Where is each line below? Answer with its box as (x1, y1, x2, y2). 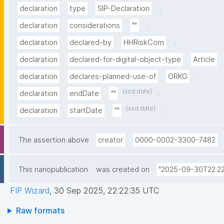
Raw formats (15, 205, 64, 216)
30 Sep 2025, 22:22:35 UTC (54, 185, 159, 196)
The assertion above (18, 135, 89, 145)
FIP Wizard (10, 185, 49, 196)
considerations (69, 21, 120, 30)
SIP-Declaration (97, 4, 149, 13)
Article (193, 55, 215, 64)
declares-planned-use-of (69, 72, 156, 81)
